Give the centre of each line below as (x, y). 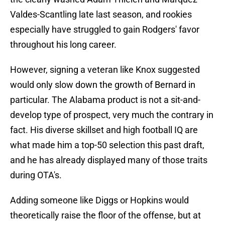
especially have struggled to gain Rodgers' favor (105, 30)
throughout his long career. (63, 45)
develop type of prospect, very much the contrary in (112, 115)
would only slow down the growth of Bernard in (103, 85)
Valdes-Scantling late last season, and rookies (101, 15)
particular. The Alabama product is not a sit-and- (105, 100)
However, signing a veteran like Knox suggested (105, 70)
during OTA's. (36, 175)
